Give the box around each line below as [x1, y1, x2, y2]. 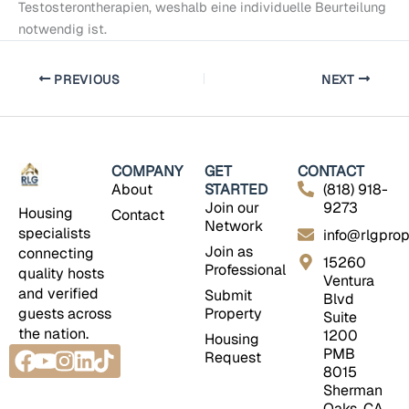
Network [204, 216, 263, 236]
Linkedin [82, 339, 173, 369]
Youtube [44, 339, 129, 369]
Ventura [322, 271, 374, 291]
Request [204, 348, 261, 368]
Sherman [322, 381, 383, 401]
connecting [18, 243, 94, 263]
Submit [204, 286, 252, 306]
